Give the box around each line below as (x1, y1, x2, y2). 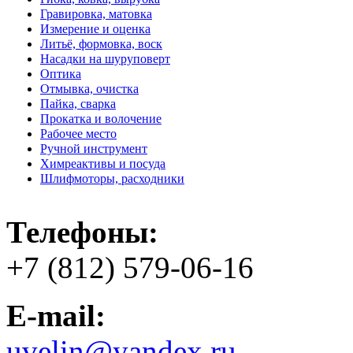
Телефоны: (6, 215, 158, 249)
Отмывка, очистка (40, 82, 139, 97)
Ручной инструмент (40, 142, 147, 157)
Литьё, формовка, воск (40, 37, 162, 52)
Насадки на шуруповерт (40, 52, 170, 67)
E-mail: (6, 299, 106, 333)
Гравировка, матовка (40, 7, 152, 22)
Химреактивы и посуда (40, 157, 165, 172)
